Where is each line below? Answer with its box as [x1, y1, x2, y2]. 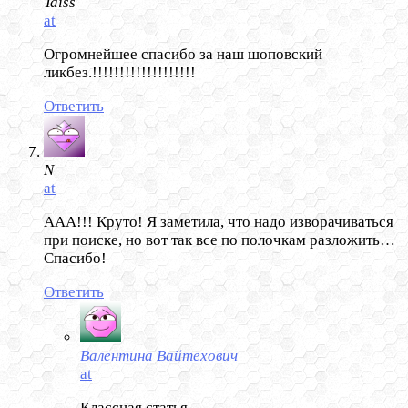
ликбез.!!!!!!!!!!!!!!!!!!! [44, 64, 196, 82]
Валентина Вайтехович [80, 347, 238, 365]
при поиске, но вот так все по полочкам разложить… [44, 231, 395, 250]
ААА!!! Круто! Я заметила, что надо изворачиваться [44, 213, 393, 231]
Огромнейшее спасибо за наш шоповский [44, 46, 322, 64]
